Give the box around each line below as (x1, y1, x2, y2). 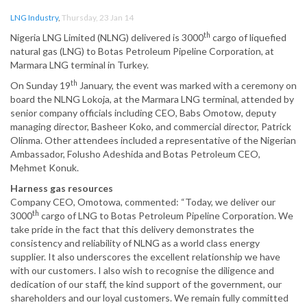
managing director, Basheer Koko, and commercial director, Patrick (10, 121, 291, 133)
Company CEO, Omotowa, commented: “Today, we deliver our (10, 196, 275, 208)
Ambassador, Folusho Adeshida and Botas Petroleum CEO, (10, 148, 260, 160)
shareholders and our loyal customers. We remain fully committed (10, 292, 288, 304)
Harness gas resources (10, 182, 113, 195)
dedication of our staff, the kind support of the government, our (10, 278, 282, 291)
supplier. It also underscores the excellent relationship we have (10, 251, 280, 263)
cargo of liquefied (210, 32, 286, 44)
